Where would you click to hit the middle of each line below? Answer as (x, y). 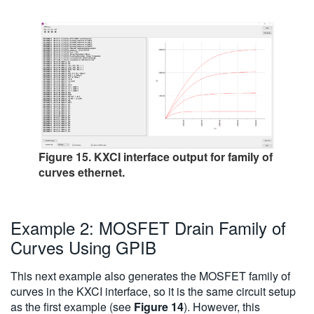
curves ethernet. (82, 172)
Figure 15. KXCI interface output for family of (156, 157)
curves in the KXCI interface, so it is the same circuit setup (153, 292)
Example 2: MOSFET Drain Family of (148, 228)
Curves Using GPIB (83, 247)
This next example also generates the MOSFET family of (150, 276)
